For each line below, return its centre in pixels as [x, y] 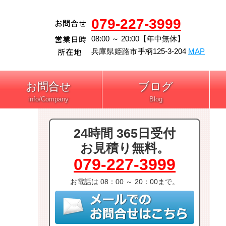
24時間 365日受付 [125, 133]
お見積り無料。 [125, 148]
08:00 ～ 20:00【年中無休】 [138, 38]
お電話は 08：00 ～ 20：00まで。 [125, 182]
